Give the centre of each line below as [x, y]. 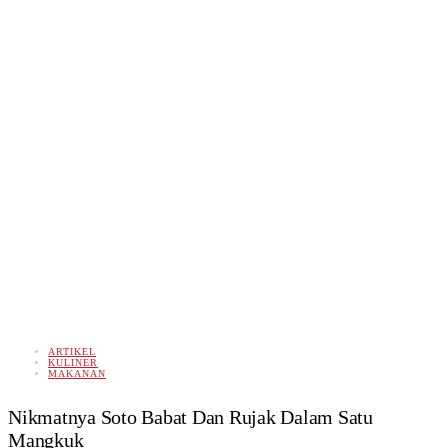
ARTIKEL [72, 351]
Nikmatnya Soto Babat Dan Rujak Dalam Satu [190, 416]
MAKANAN [77, 373]
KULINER [73, 362]
